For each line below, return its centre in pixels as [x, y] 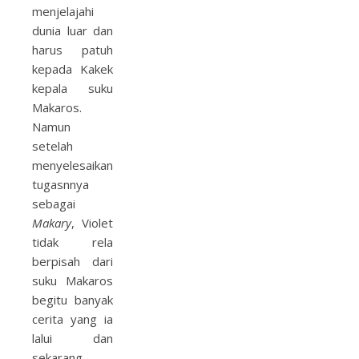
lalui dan [73, 338]
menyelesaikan [73, 165]
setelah [52, 146]
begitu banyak [73, 300]
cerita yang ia [73, 319]
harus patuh [73, 50]
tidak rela [73, 242]
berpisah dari [73, 261]
